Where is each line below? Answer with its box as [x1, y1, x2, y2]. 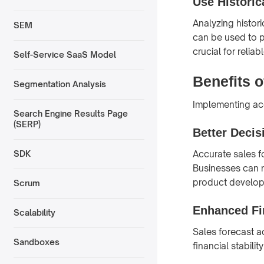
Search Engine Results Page [13, 108, 128, 119]
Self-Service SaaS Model [13, 49, 116, 60]
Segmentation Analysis [13, 79, 106, 90]
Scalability [13, 207, 55, 218]
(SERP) [13, 119, 41, 130]
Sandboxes [13, 237, 60, 247]
